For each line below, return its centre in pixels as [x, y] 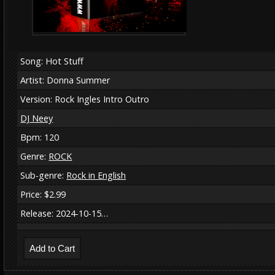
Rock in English [96, 175]
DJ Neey [37, 118]
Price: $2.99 [43, 194]
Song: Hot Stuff [52, 61]
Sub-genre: [44, 175]
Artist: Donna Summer [65, 80]
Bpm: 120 [40, 137]
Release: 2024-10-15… [64, 213]
